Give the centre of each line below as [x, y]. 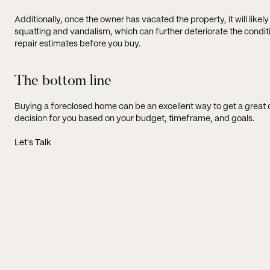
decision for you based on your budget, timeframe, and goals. [134, 118]
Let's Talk [33, 143]
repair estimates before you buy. [77, 44]
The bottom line [63, 81]
